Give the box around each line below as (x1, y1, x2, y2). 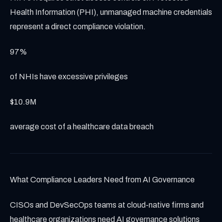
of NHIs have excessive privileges (10, 72, 128, 81)
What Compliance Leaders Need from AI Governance (10, 175, 195, 184)
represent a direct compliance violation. (10, 22, 146, 31)
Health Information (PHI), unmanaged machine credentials (10, 7, 212, 16)
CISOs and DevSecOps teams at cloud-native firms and (10, 200, 204, 209)
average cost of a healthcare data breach (10, 122, 154, 131)
